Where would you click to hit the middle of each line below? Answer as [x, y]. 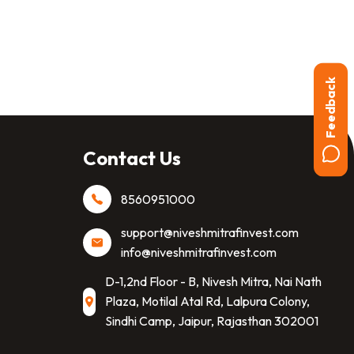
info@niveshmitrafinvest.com [199, 252]
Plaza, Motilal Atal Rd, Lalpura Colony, [207, 301]
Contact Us [132, 158]
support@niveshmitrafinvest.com [210, 232]
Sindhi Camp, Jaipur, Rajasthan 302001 [212, 321]
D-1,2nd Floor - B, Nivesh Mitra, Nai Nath [213, 281]
